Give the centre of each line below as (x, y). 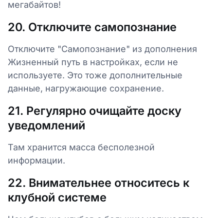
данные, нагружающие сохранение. (87, 88)
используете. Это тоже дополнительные (95, 75)
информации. (36, 160)
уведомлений (46, 125)
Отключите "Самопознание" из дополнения (102, 49)
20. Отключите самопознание (92, 27)
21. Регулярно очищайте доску (95, 110)
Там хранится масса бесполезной (81, 147)
